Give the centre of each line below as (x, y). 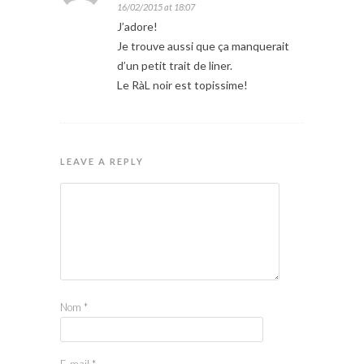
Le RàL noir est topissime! (182, 84)
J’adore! (137, 26)
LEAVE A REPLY (102, 161)
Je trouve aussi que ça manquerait (203, 45)
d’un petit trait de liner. (175, 65)
